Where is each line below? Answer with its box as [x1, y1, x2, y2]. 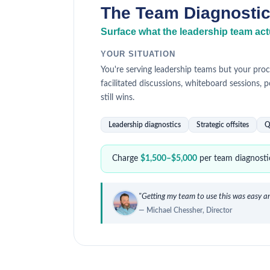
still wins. [101, 93, 134, 102]
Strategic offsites [196, 121, 249, 128]
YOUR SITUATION [101, 49, 175, 58]
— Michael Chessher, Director [139, 206, 232, 214]
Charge [112, 154, 140, 163]
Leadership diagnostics [108, 121, 181, 128]
